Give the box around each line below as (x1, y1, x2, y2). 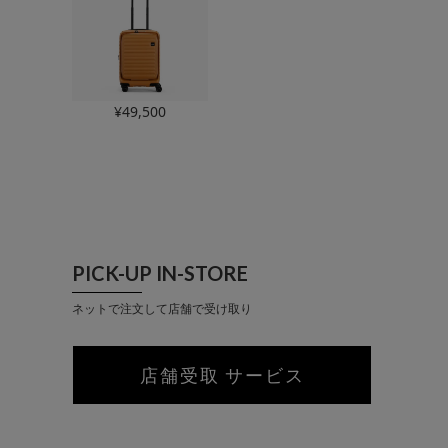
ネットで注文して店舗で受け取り (72, 300, 252, 318)
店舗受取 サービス (139, 364, 305, 387)
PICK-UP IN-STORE (72, 261, 248, 286)
